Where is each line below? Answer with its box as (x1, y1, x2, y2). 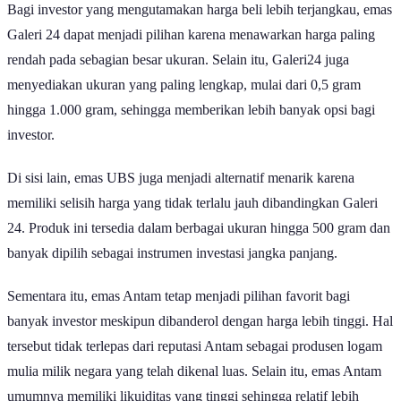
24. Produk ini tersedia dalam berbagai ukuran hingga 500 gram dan (7, 219, 390, 235)
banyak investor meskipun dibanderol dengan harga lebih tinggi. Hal (7, 312, 393, 328)
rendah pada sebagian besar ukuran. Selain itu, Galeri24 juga (7, 51, 349, 67)
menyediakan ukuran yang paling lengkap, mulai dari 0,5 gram (7, 76, 361, 92)
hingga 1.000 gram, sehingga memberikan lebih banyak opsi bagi (7, 101, 375, 117)
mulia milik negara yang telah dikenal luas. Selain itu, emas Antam (7, 363, 381, 379)
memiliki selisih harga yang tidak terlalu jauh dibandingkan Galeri (7, 194, 378, 210)
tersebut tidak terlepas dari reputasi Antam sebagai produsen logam (7, 337, 382, 354)
